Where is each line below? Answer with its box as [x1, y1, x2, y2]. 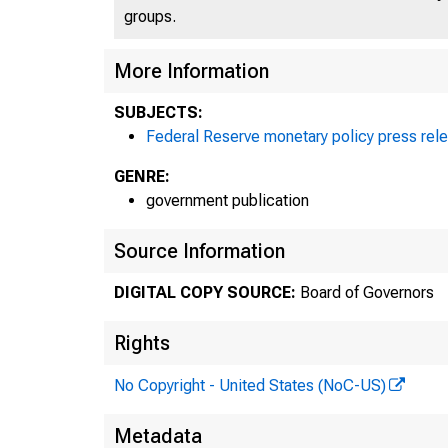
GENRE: [114, 166, 170, 186]
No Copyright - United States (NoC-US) [114, 375, 386, 395]
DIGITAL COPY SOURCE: [114, 282, 296, 302]
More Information [114, 58, 269, 83]
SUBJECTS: [114, 102, 203, 122]
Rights [114, 330, 170, 355]
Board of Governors [296, 282, 434, 302]
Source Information [114, 238, 285, 263]
